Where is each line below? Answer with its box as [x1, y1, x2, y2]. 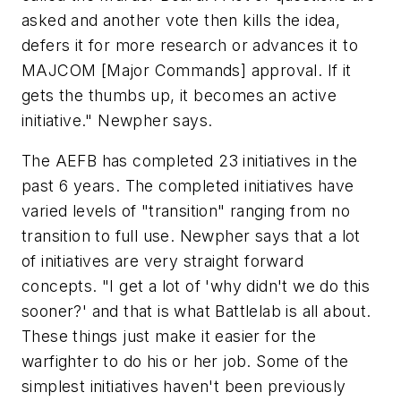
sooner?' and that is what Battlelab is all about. [21, 302, 371, 321]
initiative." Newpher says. [21, 110, 213, 130]
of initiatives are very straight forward [21, 252, 303, 271]
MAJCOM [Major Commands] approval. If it [21, 60, 352, 80]
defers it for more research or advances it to [21, 35, 358, 55]
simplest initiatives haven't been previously [21, 377, 346, 397]
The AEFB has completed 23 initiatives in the [21, 151, 358, 171]
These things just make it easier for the [21, 327, 316, 346]
